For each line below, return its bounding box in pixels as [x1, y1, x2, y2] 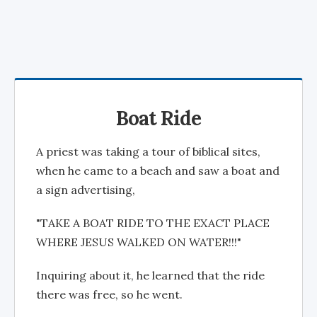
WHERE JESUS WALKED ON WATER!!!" [36, 235, 241, 249]
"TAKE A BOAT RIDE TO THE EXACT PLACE [36, 216, 270, 230]
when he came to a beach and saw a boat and [36, 163, 279, 178]
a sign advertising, [36, 183, 135, 197]
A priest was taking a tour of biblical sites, [36, 144, 260, 158]
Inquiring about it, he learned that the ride [36, 268, 265, 282]
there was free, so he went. [36, 287, 183, 301]
